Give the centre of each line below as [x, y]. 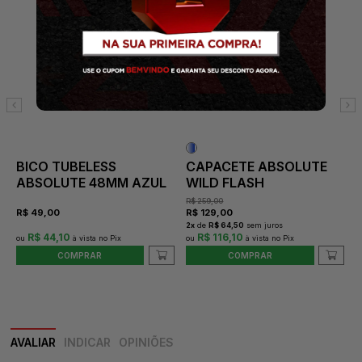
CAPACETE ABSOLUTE [257, 166]
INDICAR [88, 342]
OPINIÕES [147, 342]
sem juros [265, 225]
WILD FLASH [225, 182]
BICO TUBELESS [66, 166]
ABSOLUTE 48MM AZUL [91, 182]
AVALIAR [34, 342]
